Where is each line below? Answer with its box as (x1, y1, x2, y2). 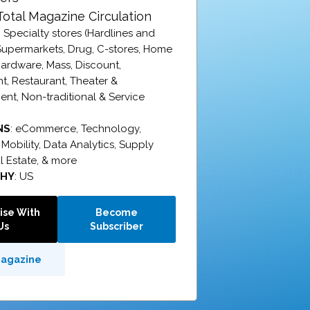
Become (95, 206, 138, 218)
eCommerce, (15, 122, 82, 135)
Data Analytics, (44, 138, 120, 151)
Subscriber (90, 220, 144, 232)
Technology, (81, 122, 142, 135)
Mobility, (1, 138, 44, 151)
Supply (119, 138, 154, 151)
